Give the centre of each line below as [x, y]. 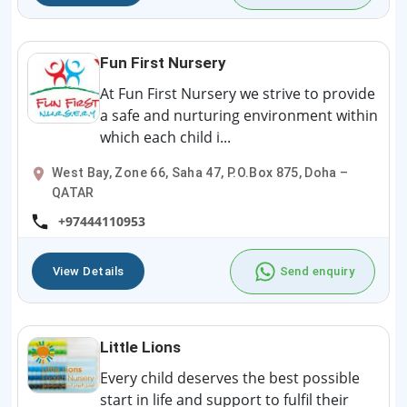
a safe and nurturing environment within [239, 116]
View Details [89, 272]
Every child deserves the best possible [230, 377]
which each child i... [165, 138]
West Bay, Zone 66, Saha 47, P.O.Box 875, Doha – [200, 173]
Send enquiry [317, 272]
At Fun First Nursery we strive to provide [238, 94]
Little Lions [140, 347]
